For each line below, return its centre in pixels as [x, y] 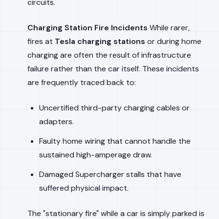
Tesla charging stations [100, 41]
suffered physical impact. [84, 188]
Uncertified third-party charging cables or [114, 108]
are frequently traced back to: [82, 82]
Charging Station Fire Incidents [88, 28]
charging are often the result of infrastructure [109, 55]
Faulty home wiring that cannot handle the [115, 141]
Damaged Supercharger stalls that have [110, 174]
